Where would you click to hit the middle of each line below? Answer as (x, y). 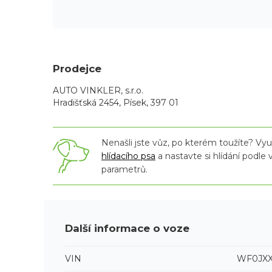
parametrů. (124, 170)
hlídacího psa (128, 156)
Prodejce (77, 69)
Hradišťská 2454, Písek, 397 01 (116, 103)
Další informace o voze (127, 228)
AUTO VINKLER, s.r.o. (98, 91)
